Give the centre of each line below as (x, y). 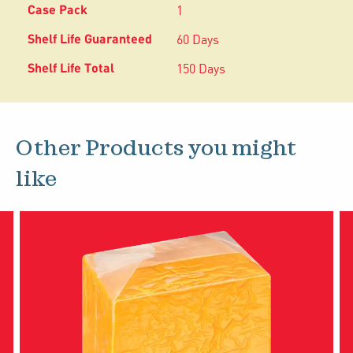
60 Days (198, 40)
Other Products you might (156, 149)
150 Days (201, 69)
